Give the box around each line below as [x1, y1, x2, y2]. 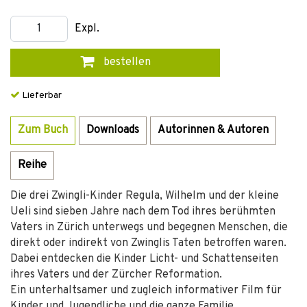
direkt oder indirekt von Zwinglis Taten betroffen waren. [10, 236, 286, 250]
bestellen [100, 56, 151, 69]
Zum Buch [18, 123, 68, 137]
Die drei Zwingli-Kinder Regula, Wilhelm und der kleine [10, 189, 279, 203]
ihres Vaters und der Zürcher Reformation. [10, 268, 222, 282]
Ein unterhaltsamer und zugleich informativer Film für [10, 284, 282, 297]
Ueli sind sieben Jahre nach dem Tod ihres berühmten [10, 205, 275, 219]
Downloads [86, 123, 139, 137]
